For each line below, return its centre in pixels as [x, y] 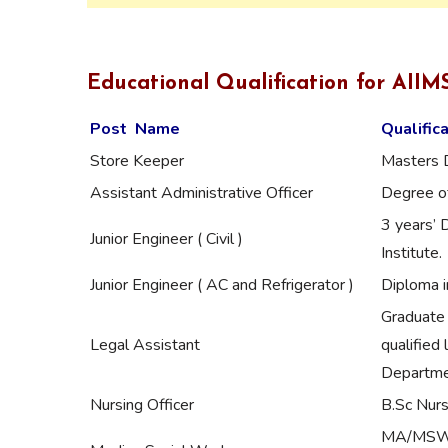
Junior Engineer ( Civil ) [166, 238]
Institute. [411, 252]
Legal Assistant [145, 344]
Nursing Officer [142, 404]
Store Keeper [137, 160]
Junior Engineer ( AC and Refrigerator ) [222, 284]
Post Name [135, 128]
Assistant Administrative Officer [201, 192]
